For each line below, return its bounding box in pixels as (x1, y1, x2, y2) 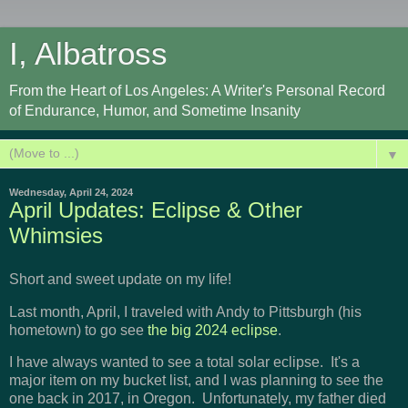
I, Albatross (9, 36, 168, 71)
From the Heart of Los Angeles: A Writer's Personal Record (9, 83, 385, 98)
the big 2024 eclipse (148, 321, 278, 338)
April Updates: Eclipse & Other (9, 198, 302, 222)
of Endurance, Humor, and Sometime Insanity (9, 103, 301, 118)
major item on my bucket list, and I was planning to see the (9, 372, 383, 389)
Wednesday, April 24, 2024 (9, 187, 133, 198)
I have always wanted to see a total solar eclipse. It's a (9, 354, 360, 371)
